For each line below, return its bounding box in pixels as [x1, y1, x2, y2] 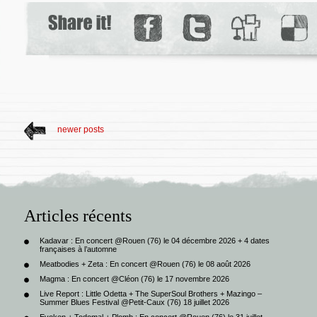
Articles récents [24, 206, 132, 225]
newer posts [57, 124, 104, 134]
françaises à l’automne [40, 244, 117, 253]
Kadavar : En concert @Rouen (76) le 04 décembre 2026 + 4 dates [40, 236, 270, 245]
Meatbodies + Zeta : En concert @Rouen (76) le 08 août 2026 [40, 259, 250, 268]
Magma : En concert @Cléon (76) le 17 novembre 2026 [40, 274, 229, 283]
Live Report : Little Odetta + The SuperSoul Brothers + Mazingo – [40, 289, 262, 298]
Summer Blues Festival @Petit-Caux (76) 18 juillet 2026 [40, 297, 229, 306]
